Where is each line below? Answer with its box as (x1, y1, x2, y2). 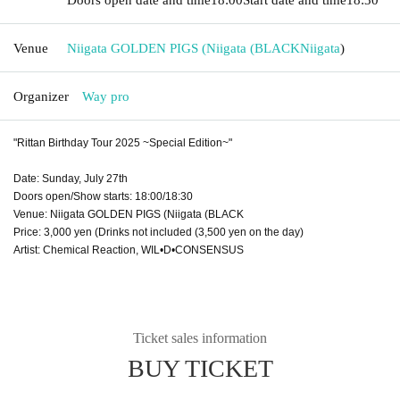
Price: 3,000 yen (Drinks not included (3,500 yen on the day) (13, 225, 304, 238)
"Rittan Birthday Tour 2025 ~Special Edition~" (13, 136, 232, 149)
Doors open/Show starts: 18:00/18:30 (13, 189, 193, 203)
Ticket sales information (133, 329, 267, 346)
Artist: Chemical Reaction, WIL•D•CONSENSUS (13, 243, 244, 256)
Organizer (13, 88, 69, 104)
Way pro (82, 88, 129, 104)
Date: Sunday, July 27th (13, 171, 128, 185)
